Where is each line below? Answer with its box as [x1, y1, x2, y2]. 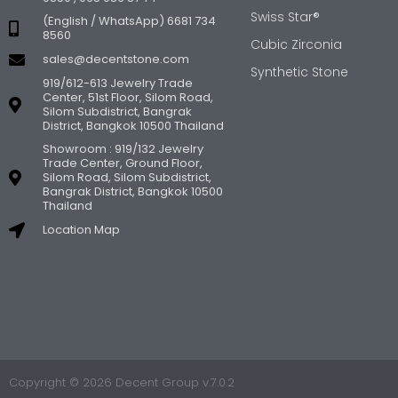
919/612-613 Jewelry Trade [42, 74, 193, 92]
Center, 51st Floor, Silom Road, [42, 88, 213, 106]
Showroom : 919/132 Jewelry [42, 139, 203, 157]
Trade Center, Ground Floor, [42, 154, 203, 171]
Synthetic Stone [251, 62, 348, 81]
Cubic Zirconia [251, 35, 342, 53]
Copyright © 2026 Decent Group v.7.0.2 [9, 373, 235, 391]
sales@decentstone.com [42, 50, 189, 68]
